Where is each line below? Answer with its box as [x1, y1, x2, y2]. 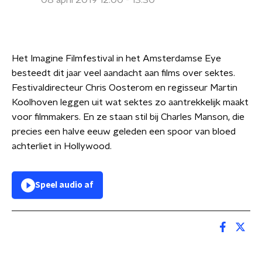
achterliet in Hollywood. [12, 142, 112, 151]
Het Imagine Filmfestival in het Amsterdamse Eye [12, 54, 221, 63]
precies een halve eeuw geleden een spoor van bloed [12, 127, 236, 136]
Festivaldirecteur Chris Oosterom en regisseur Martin [12, 83, 237, 92]
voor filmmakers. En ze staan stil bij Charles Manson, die [12, 112, 244, 122]
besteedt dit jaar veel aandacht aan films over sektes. [12, 68, 235, 78]
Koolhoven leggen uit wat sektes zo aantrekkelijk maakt [12, 98, 249, 107]
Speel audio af [35, 181, 94, 189]
